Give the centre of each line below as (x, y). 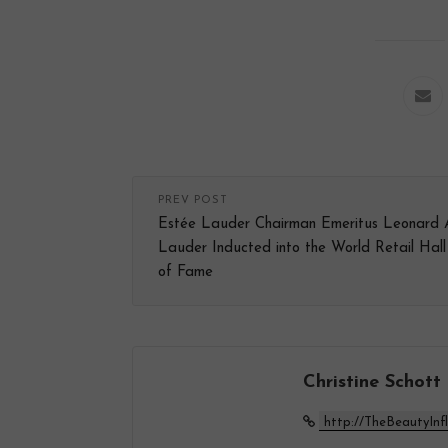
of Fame (185, 273)
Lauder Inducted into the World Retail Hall (302, 249)
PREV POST (193, 201)
